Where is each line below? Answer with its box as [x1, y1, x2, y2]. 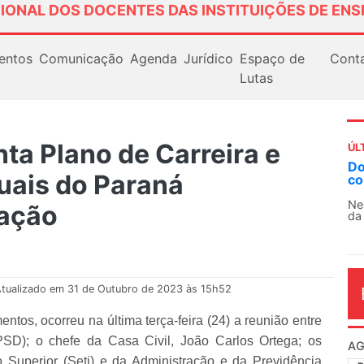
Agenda [129, 50, 177, 67]
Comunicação [38, 50, 123, 67]
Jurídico [183, 50, 233, 67]
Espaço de [239, 50, 305, 67]
